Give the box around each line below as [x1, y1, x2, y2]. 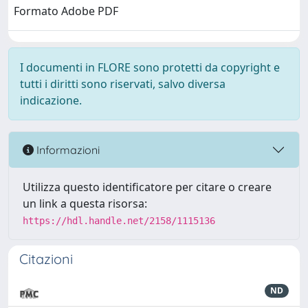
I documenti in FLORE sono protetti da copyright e [20, 60, 280, 75]
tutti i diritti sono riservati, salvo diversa [20, 76, 225, 91]
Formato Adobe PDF [14, 3, 118, 19]
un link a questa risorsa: [23, 196, 147, 211]
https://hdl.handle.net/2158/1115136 [23, 215, 215, 226]
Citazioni [19, 250, 73, 267]
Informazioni [34, 142, 100, 157]
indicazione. [20, 93, 82, 108]
